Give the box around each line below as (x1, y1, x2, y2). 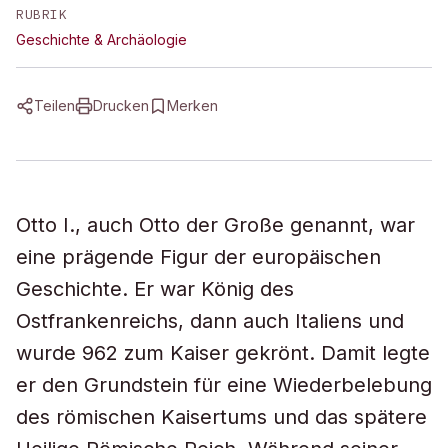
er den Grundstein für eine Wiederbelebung (16, 373, 432, 397)
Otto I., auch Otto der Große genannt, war (16, 213, 415, 237)
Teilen (34, 97, 75, 114)
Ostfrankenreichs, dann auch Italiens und (16, 309, 404, 333)
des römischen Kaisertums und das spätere (16, 405, 427, 429)
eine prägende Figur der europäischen (16, 245, 381, 269)
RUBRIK (16, 6, 68, 23)
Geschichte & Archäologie (16, 31, 187, 48)
